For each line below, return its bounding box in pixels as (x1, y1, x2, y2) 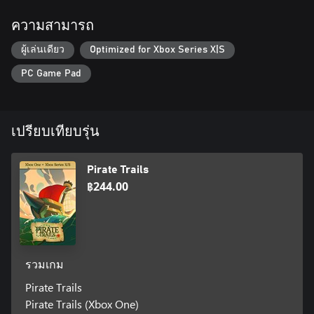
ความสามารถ (11, 18, 94, 33)
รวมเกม (25, 259, 64, 271)
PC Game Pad (21, 68, 81, 78)
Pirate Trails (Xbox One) (25, 296, 139, 311)
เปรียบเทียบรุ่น (11, 124, 100, 139)
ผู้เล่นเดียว (21, 45, 64, 55)
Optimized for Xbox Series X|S (90, 45, 225, 55)
